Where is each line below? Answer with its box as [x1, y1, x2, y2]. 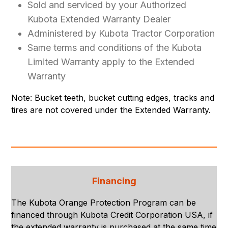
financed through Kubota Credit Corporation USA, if [11, 209, 213, 220]
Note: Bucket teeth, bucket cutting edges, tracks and [11, 92, 215, 103]
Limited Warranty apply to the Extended [27, 56, 195, 67]
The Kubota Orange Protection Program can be [11, 197, 196, 208]
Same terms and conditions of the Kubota [27, 42, 202, 53]
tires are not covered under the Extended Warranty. [11, 104, 211, 115]
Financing [92, 175, 136, 186]
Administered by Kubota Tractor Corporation [27, 27, 215, 39]
